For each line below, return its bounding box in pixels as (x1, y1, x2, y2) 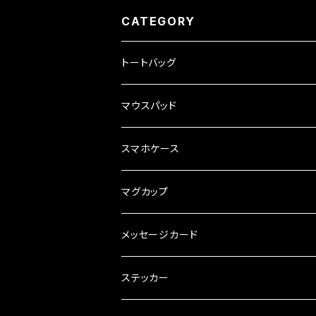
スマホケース (121, 142, 180, 154)
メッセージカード (121, 228, 198, 241)
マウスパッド (121, 99, 177, 111)
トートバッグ (121, 56, 176, 68)
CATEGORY (121, 13, 195, 28)
